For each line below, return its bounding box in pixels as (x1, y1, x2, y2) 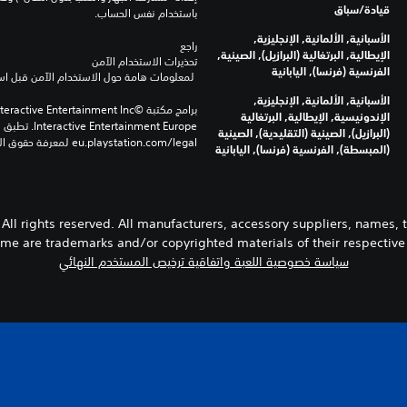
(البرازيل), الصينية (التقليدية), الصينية (218, 124, 391, 140)
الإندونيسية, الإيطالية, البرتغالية (241, 108, 391, 124)
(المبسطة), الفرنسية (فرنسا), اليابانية (215, 141, 391, 156)
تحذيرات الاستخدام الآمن (92, 53, 198, 69)
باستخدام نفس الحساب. (94, 5, 198, 21)
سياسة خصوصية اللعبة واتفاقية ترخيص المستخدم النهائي (58, 253, 349, 270)
